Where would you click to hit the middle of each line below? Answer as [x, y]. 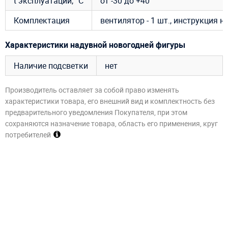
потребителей [28, 135]
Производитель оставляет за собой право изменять [92, 90]
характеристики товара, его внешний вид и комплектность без [110, 101]
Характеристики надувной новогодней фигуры [95, 45]
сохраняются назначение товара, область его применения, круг [111, 124]
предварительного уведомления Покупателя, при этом [96, 112]
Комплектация [42, 21]
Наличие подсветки [51, 65]
